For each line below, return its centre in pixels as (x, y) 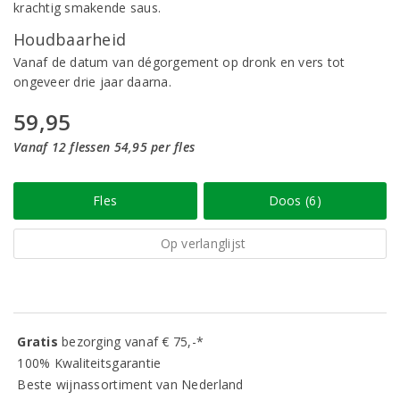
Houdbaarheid (70, 39)
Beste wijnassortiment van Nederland (129, 384)
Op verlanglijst (203, 243)
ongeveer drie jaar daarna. (92, 82)
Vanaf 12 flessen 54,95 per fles (104, 147)
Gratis (40, 342)
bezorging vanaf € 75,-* (133, 342)
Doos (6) (295, 200)
